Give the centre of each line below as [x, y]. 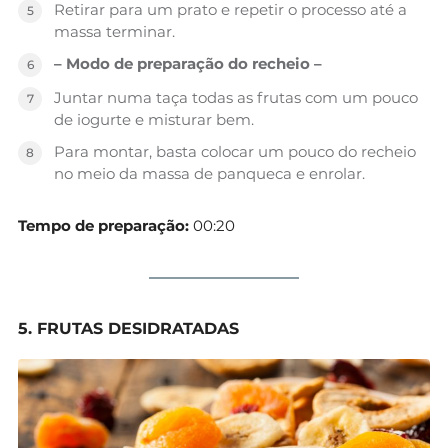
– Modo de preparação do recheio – [188, 63]
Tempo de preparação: [103, 225]
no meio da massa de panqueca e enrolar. [209, 173]
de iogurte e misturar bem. [154, 119]
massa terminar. [114, 31]
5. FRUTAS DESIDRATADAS [128, 328]
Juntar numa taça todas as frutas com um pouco [236, 97]
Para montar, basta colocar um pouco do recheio [235, 151]
